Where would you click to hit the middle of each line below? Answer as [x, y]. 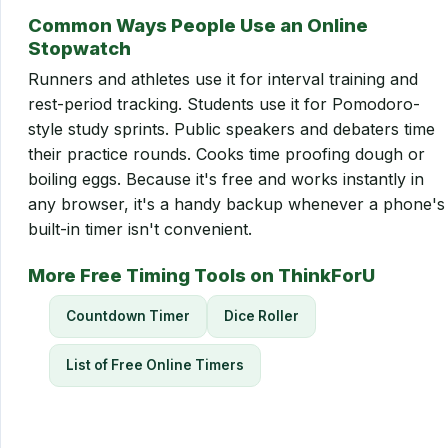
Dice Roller [261, 315]
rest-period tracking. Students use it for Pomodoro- [224, 104]
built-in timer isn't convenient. [140, 229]
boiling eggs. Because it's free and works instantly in [226, 179]
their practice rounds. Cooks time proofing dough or [226, 154]
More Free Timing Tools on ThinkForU [201, 275]
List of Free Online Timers [154, 364]
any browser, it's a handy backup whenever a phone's [236, 204]
